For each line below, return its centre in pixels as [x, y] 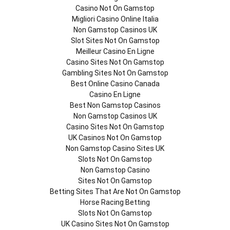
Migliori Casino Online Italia [115, 19]
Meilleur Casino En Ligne [115, 51]
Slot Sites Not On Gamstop [115, 41]
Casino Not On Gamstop [115, 8]
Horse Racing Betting [115, 202]
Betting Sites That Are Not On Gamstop [115, 191]
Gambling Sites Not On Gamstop [115, 73]
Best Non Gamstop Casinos [115, 105]
